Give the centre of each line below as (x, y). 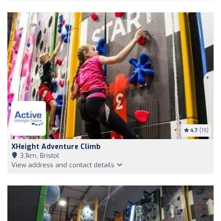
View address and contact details (64, 165)
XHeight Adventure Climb (56, 147)
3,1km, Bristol (38, 155)
